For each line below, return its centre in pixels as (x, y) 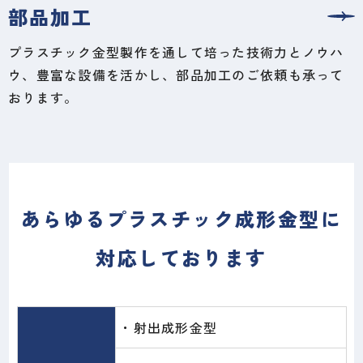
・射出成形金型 (169, 327)
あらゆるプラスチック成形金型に (181, 218)
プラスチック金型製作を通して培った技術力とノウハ (176, 51)
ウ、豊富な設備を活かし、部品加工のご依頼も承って (176, 74)
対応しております (181, 257)
